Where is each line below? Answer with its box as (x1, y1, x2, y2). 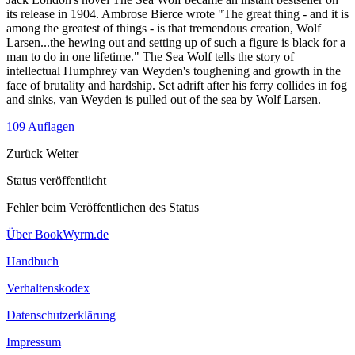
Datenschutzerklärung (6, 307, 116, 322)
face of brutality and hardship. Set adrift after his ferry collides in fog (6, 78, 347, 92)
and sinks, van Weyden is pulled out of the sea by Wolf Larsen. (6, 92, 321, 106)
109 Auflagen (6, 119, 74, 133)
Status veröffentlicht (6, 173, 106, 187)
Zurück (6, 146, 46, 160)
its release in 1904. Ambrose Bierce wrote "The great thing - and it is (6, 6, 349, 21)
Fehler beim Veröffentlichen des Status (6, 200, 199, 214)
